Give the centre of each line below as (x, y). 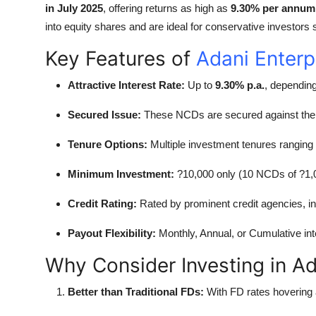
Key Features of (121, 58)
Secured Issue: (104, 114)
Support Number (55, 81)
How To (31, 47)
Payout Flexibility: (112, 233)
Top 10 (29, 12)
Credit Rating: (102, 203)
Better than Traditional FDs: (136, 291)
